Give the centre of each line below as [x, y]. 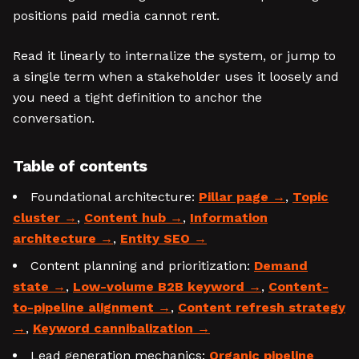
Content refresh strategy [262, 307]
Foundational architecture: [115, 197]
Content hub [125, 218]
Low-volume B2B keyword [159, 286]
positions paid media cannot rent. [116, 16]
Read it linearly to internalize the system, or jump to [174, 56]
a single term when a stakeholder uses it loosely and [176, 77]
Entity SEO [155, 238]
